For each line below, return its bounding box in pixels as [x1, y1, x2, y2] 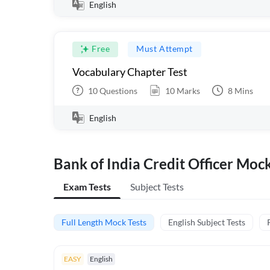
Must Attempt [136, 43, 193, 54]
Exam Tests [63, 181, 111, 192]
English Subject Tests [168, 217, 245, 227]
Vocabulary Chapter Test [72, 65, 187, 78]
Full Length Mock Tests [61, 217, 146, 227]
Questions [98, 85, 137, 96]
